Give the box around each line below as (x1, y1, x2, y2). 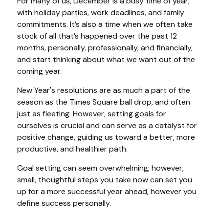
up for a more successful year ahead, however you (17, 186, 197, 197)
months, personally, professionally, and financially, (17, 43, 193, 53)
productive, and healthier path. (17, 144, 128, 154)
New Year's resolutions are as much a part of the (17, 85, 190, 95)
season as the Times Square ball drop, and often (17, 97, 190, 107)
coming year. (17, 66, 62, 76)
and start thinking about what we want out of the (17, 54, 195, 65)
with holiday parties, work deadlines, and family (17, 7, 184, 18)
